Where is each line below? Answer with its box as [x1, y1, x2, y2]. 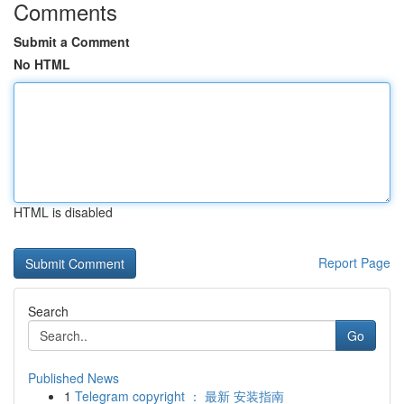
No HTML [14, 55, 70, 73]
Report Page [318, 253, 390, 271]
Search [28, 302, 69, 320]
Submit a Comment [14, 32, 130, 50]
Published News [28, 369, 119, 387]
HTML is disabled [14, 203, 113, 221]
